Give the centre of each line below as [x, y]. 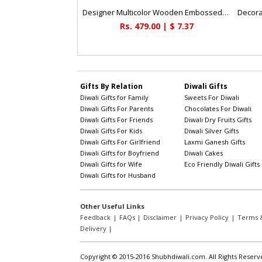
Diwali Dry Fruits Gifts [218, 120]
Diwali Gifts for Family [115, 98]
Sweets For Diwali [211, 98]
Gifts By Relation [112, 87]
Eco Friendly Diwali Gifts [222, 164]
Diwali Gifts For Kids [111, 131]
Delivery [94, 229]
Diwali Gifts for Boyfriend [120, 153]
